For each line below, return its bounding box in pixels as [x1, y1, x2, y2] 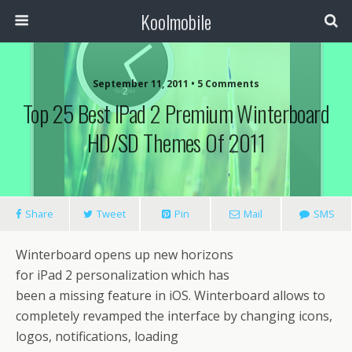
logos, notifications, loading [16, 328, 178, 345]
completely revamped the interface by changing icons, [16, 307, 332, 324]
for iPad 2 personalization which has [16, 266, 229, 284]
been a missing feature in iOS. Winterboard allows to [16, 287, 325, 304]
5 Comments [197, 77, 259, 90]
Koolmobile [141, 7, 211, 35]
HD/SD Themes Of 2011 [86, 126, 266, 159]
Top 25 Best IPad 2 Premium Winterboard [22, 97, 330, 130]
